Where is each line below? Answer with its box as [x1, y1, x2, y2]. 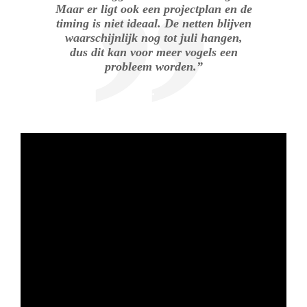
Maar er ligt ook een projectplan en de [55, 2, 252, 16]
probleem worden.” [104, 60, 203, 74]
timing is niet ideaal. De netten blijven [56, 16, 251, 31]
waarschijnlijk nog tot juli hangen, [64, 31, 243, 45]
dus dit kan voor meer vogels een [69, 45, 238, 60]
